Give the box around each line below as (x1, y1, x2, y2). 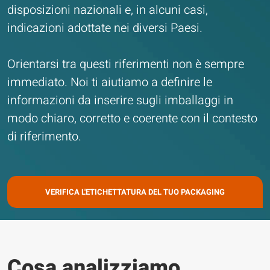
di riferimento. (7, 128, 81, 145)
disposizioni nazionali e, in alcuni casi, (7, 1, 208, 19)
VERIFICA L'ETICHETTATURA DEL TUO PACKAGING (45, 186, 225, 198)
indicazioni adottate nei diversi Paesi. (7, 19, 202, 37)
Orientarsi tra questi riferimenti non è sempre (7, 55, 244, 73)
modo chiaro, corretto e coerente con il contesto (7, 110, 257, 127)
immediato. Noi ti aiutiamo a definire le (7, 74, 212, 91)
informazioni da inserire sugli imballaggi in (7, 92, 233, 109)
